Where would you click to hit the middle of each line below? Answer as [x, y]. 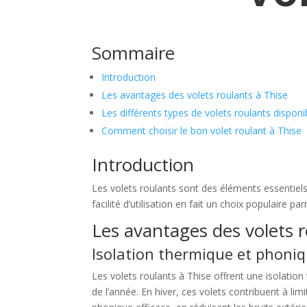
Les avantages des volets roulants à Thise [195, 95]
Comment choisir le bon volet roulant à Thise [202, 130]
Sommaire [134, 52]
